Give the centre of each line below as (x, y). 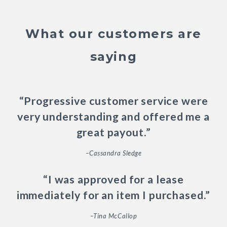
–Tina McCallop (113, 216)
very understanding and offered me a (113, 116)
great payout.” (113, 132)
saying (113, 56)
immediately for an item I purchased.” (113, 195)
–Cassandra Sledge (113, 153)
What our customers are (113, 33)
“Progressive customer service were (113, 101)
